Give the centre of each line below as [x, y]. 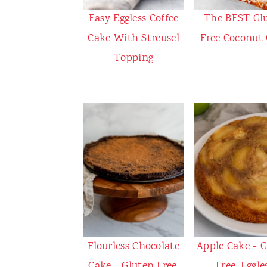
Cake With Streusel [133, 38]
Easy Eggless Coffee [133, 19]
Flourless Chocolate [133, 246]
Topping [134, 58]
